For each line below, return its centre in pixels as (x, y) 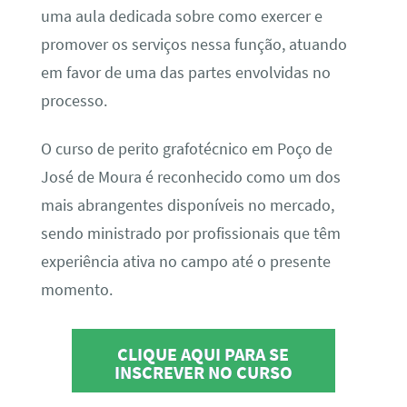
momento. (76, 289)
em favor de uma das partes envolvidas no (185, 72)
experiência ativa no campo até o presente (185, 261)
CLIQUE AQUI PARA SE (203, 354)
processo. (74, 100)
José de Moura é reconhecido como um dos (190, 177)
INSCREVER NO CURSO (203, 372)
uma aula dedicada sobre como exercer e (181, 16)
